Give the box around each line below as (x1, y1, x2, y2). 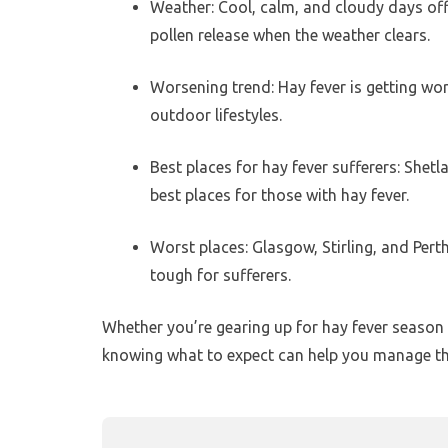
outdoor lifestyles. (150, 105, 282, 124)
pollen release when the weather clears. (150, 25, 430, 44)
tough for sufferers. (150, 265, 291, 284)
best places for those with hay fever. (150, 185, 409, 204)
